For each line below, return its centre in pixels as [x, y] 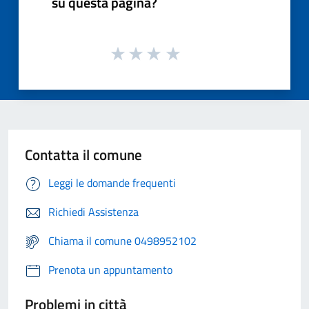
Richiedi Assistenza [93, 211]
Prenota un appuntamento [110, 269]
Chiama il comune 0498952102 [122, 240]
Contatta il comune [83, 154]
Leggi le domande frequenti [112, 182]
